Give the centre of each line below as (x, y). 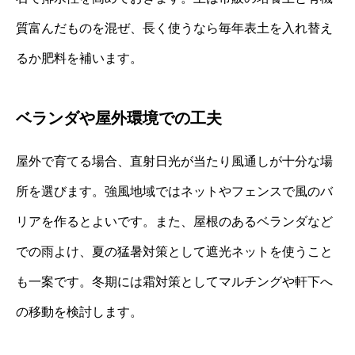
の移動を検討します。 (79, 312)
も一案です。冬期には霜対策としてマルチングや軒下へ (174, 282)
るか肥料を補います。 (79, 59)
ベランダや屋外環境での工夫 (119, 118)
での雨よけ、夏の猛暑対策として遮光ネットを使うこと (174, 252)
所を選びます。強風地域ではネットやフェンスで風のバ (174, 192)
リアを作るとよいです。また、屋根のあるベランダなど (174, 222)
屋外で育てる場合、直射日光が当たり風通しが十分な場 (174, 162)
